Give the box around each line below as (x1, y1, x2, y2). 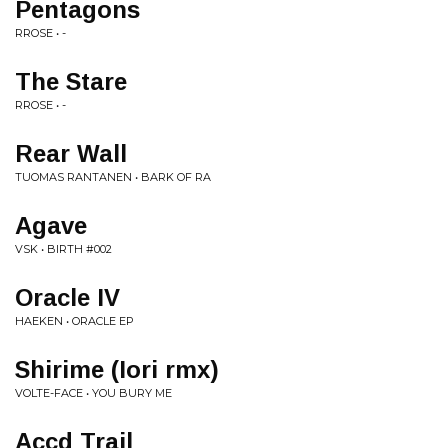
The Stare (15, 68, 127, 95)
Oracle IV (15, 284, 120, 311)
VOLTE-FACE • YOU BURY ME (15, 386, 172, 400)
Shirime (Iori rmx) (15, 356, 219, 383)
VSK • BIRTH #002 (15, 242, 112, 256)
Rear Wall (15, 140, 127, 167)
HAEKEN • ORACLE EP (15, 314, 134, 328)
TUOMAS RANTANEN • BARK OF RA (15, 170, 211, 184)
